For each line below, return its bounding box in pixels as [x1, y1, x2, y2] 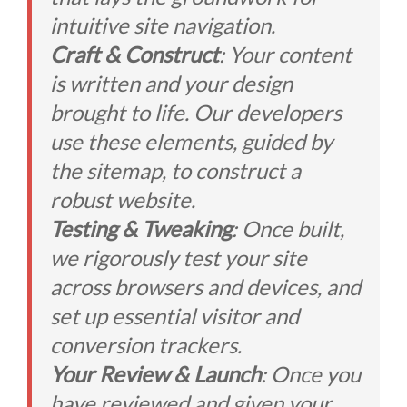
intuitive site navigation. [50, 12, 275, 38]
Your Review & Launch [50, 361, 261, 387]
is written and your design [50, 70, 293, 96]
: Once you [261, 361, 361, 387]
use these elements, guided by [50, 128, 333, 154]
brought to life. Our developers [50, 99, 342, 125]
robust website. [50, 186, 195, 213]
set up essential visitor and [50, 303, 299, 329]
